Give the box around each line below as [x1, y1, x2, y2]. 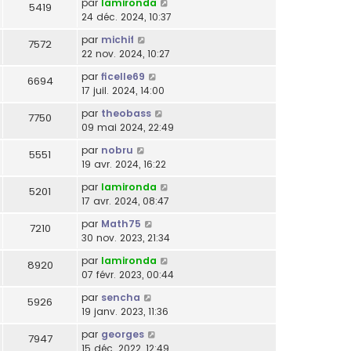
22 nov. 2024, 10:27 [81, 46, 170, 60]
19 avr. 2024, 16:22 [81, 157, 166, 171]
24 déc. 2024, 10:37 [81, 9, 172, 24]
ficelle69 [101, 69, 145, 83]
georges [101, 327, 144, 341]
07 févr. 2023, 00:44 [81, 267, 174, 281]
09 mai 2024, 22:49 [81, 120, 174, 134]
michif [101, 32, 134, 46]
